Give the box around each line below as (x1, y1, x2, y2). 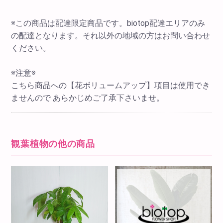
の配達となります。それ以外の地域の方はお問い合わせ (11, 31, 211, 41)
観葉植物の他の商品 (11, 138, 95, 149)
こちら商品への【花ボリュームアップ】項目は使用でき (11, 81, 211, 91)
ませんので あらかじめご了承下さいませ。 (11, 93, 165, 103)
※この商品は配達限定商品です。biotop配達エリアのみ (11, 18, 206, 28)
